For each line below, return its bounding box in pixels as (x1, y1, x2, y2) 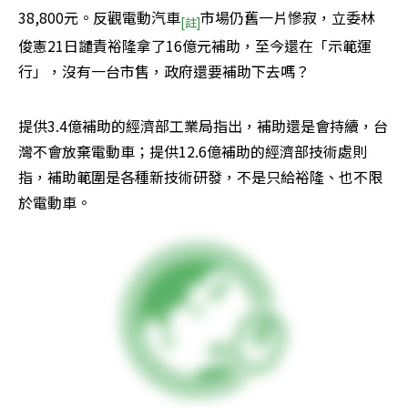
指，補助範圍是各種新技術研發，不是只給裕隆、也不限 (18, 166, 382, 189)
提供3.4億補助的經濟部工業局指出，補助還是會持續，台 (18, 115, 388, 138)
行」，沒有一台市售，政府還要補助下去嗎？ (18, 60, 310, 83)
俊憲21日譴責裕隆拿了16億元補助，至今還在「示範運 (18, 35, 372, 57)
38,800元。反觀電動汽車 (18, 6, 180, 29)
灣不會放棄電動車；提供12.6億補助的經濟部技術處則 (18, 140, 367, 163)
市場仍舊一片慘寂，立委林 (200, 6, 376, 29)
